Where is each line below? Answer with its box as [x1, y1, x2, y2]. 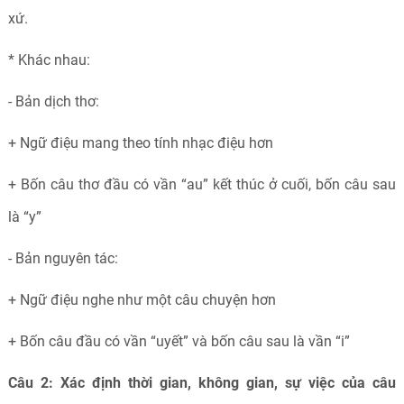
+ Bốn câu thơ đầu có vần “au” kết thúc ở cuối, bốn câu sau [7, 176, 397, 193]
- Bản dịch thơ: [7, 93, 99, 110]
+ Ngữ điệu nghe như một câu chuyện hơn [7, 291, 280, 308]
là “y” [7, 208, 41, 225]
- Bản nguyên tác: [7, 250, 118, 267]
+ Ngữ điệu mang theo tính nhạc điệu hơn [7, 134, 273, 151]
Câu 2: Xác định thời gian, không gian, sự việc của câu [7, 374, 397, 391]
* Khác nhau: [7, 51, 90, 69]
